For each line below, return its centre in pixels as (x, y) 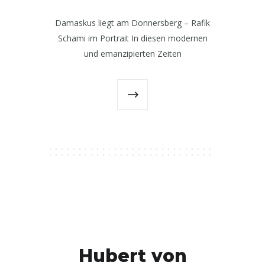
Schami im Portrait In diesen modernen (132, 38)
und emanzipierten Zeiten (132, 53)
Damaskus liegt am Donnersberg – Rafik (132, 22)
